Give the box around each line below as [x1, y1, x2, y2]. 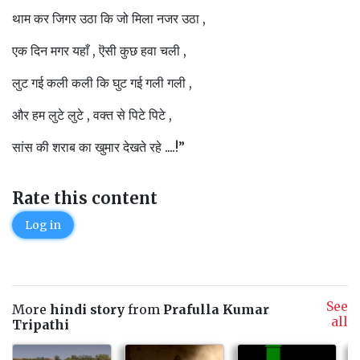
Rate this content [12, 188, 157, 208]
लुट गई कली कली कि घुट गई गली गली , [12, 75, 192, 91]
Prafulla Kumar [163, 301, 269, 317]
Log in [25, 218, 61, 232]
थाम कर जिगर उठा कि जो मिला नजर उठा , [12, 10, 212, 27]
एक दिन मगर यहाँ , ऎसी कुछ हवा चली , [12, 43, 186, 59]
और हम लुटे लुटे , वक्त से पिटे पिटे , [12, 107, 172, 123]
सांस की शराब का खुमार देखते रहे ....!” [12, 139, 185, 155]
